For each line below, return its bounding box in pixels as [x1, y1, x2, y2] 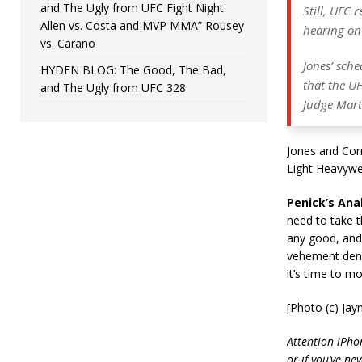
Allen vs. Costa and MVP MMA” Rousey [40, 17, 244, 33]
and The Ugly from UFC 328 [40, 79, 186, 95]
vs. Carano [40, 35, 95, 51]
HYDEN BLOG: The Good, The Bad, [40, 61, 226, 78]
